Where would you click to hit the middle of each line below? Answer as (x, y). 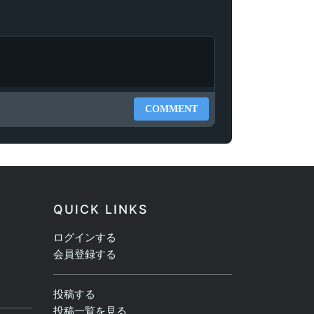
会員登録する (85, 254)
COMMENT (171, 109)
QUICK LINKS (101, 210)
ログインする (85, 238)
